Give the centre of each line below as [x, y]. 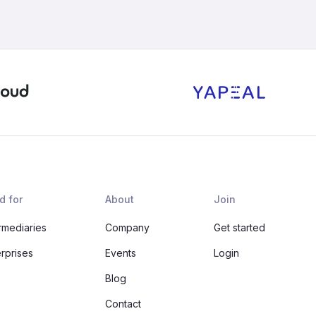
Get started [239, 227]
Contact [123, 304]
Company [128, 227]
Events [121, 253]
